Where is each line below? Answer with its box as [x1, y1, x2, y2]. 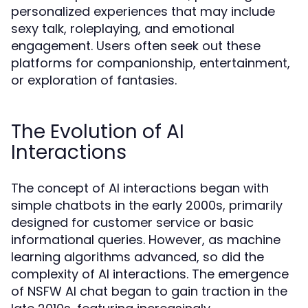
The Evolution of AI [11, 118, 184, 145]
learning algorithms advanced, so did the [11, 248, 264, 265]
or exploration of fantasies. [11, 71, 177, 89]
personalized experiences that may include [11, 3, 275, 20]
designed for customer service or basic [11, 214, 254, 231]
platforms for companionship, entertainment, [11, 54, 290, 71]
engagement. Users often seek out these [11, 37, 261, 54]
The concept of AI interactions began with [11, 179, 269, 197]
